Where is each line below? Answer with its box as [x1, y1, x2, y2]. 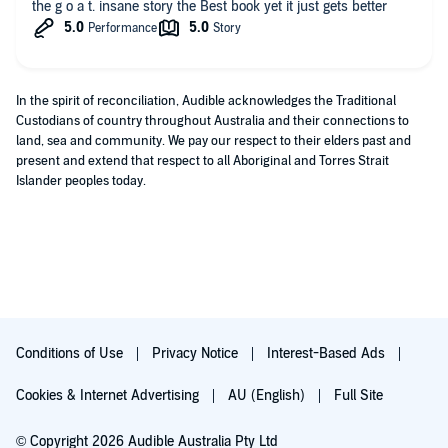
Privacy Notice [152, 345, 242, 362]
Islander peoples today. [16, 172, 146, 189]
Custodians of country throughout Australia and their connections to [16, 112, 409, 129]
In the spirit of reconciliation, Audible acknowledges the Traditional [16, 92, 396, 109]
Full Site [334, 387, 383, 404]
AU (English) [228, 387, 309, 404]
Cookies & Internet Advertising [16, 387, 203, 404]
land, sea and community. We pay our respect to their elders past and [16, 132, 411, 149]
